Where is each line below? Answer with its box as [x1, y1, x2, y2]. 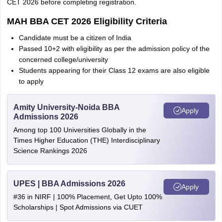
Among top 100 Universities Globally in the [13, 126, 146, 134]
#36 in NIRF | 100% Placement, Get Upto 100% [13, 193, 162, 201]
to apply [18, 77, 44, 85]
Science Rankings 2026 [13, 147, 87, 155]
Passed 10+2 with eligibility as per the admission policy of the [18, 45, 210, 53]
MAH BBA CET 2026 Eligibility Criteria [6, 16, 167, 26]
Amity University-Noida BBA [13, 103, 119, 111]
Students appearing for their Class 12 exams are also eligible [18, 66, 210, 74]
